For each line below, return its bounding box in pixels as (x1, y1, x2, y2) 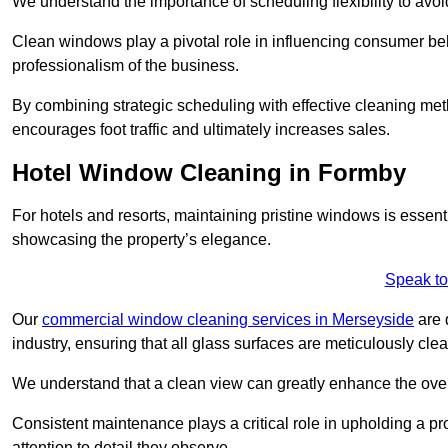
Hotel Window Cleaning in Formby (12, 158, 406, 186)
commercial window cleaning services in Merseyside (42, 310, 414, 328)
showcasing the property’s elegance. (12, 230, 275, 248)
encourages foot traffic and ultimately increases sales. (12, 120, 390, 138)
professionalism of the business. (12, 56, 239, 74)
